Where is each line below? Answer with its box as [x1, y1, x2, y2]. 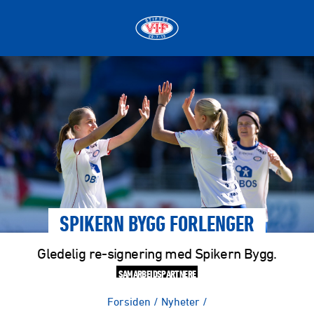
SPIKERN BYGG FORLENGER [60, 212, 254, 240]
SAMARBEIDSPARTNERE [118, 266, 196, 280]
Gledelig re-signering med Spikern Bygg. [37, 245, 277, 261]
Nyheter [161, 294, 200, 308]
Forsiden [107, 294, 151, 308]
